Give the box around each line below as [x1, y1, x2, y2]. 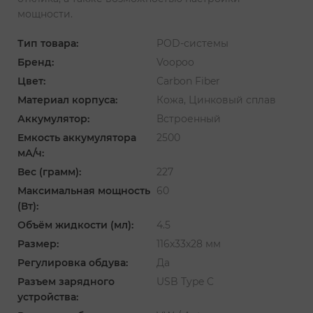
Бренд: [17, 55, 54, 68]
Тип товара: [17, 36, 78, 50]
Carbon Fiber [156, 74, 220, 87]
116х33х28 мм [156, 237, 221, 250]
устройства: [17, 290, 78, 303]
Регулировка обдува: [17, 256, 128, 269]
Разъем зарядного [17, 275, 115, 288]
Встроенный [156, 112, 221, 125]
